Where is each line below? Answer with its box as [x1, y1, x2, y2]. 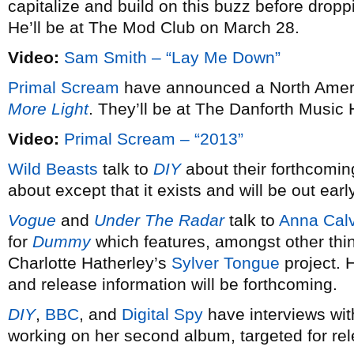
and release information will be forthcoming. [8, 275, 337, 293]
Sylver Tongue [171, 254, 280, 272]
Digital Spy [122, 305, 203, 323]
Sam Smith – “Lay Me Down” [64, 48, 281, 66]
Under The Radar [94, 211, 224, 229]
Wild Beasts [8, 160, 98, 178]
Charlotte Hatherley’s [8, 254, 171, 272]
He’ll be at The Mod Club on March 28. [8, 18, 299, 36]
